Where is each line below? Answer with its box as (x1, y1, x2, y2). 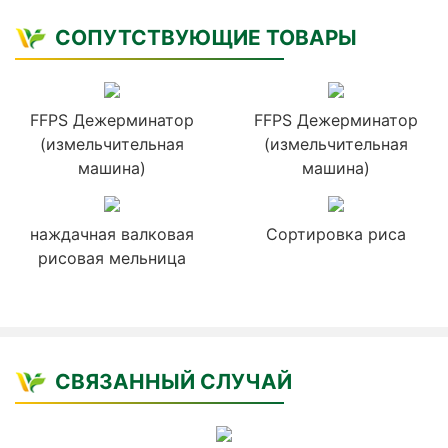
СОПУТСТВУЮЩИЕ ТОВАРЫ (55, 25, 357, 51)
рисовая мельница (38, 248, 186, 269)
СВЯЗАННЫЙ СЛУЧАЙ (55, 369, 292, 395)
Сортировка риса (266, 224, 406, 245)
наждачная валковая (30, 224, 194, 245)
